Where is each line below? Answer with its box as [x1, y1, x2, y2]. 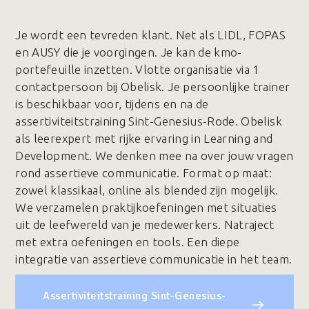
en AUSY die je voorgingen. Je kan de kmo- [15, 46, 242, 59]
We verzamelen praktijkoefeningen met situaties [15, 201, 277, 214]
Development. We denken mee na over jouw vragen [15, 149, 294, 162]
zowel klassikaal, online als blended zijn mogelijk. [15, 183, 279, 197]
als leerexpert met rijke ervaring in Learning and [15, 132, 273, 145]
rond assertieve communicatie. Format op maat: [15, 166, 272, 179]
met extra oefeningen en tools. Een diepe [15, 235, 240, 248]
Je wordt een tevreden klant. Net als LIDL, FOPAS [15, 28, 286, 41]
